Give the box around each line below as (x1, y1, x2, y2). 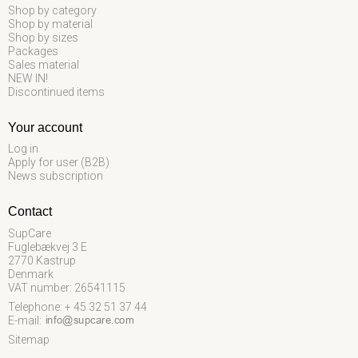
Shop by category (8, 3, 97, 17)
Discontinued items (8, 85, 105, 98)
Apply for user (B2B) (8, 156, 109, 169)
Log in (8, 142, 38, 156)
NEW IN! (8, 71, 48, 85)
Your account (8, 120, 82, 134)
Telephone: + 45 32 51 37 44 (8, 300, 147, 313)
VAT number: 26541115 (8, 280, 125, 294)
